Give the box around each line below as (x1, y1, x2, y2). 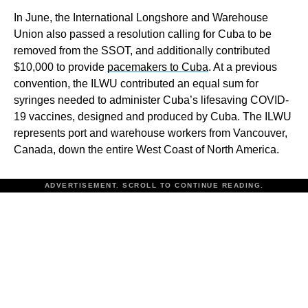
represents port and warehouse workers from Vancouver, (14, 127, 287, 139)
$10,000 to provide (14, 61, 107, 73)
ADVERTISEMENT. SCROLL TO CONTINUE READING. (44, 181, 264, 189)
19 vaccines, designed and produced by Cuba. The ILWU (14, 111, 291, 122)
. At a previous (208, 61, 277, 73)
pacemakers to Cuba (107, 61, 208, 73)
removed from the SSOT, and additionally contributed (14, 45, 270, 56)
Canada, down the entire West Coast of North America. (14, 144, 279, 155)
